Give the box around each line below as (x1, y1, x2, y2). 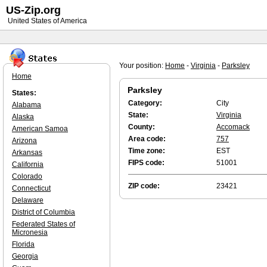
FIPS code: (128, 159, 164, 167)
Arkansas (12, 148, 42, 157)
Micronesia (12, 228, 48, 237)
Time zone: (128, 147, 165, 155)
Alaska (12, 113, 34, 121)
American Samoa (12, 125, 68, 133)
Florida (12, 240, 35, 249)
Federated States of (12, 220, 75, 228)
